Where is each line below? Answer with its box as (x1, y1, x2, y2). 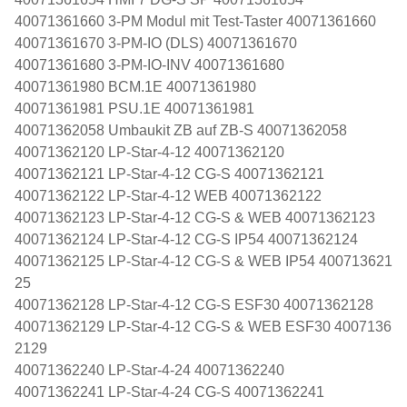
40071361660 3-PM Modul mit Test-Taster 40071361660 (15, 13, 376, 29)
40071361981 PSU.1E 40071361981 (15, 100, 254, 116)
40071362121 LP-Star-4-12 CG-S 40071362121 (15, 165, 324, 182)
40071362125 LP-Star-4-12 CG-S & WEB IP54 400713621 (15, 253, 392, 269)
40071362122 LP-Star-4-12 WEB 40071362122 (15, 187, 322, 203)
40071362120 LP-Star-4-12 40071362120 (15, 144, 284, 160)
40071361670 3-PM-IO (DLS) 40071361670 (15, 35, 297, 51)
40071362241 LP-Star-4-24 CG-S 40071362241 (15, 383, 324, 400)
